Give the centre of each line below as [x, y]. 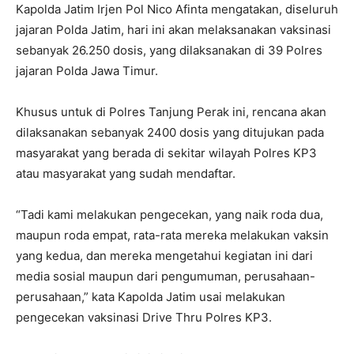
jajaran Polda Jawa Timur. [87, 71]
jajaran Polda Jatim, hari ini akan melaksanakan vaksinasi [173, 30]
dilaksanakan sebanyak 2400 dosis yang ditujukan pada [170, 133]
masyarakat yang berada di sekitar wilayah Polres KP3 [166, 153]
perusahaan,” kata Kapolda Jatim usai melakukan [151, 297]
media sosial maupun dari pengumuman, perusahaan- [166, 277]
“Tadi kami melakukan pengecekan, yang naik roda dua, [169, 215]
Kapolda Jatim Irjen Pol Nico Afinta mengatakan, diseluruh [177, 9]
